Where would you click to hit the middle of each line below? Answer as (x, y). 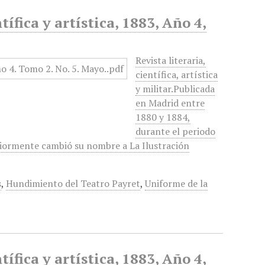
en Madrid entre (170, 103)
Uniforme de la (177, 183)
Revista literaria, (171, 60)
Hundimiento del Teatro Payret (73, 183)
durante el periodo (176, 131)
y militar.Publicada (175, 89)
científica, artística (177, 75)
